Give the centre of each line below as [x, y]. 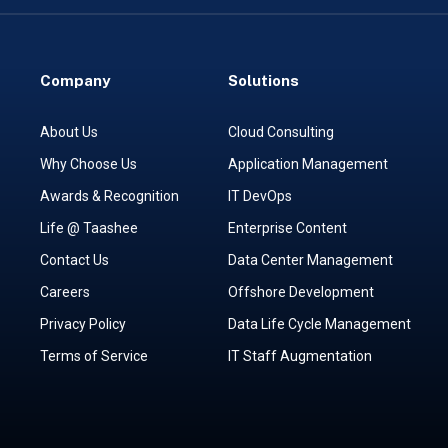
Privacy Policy [82, 324]
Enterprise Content [287, 228]
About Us [68, 132]
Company [74, 81]
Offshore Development [300, 292]
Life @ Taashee [88, 228]
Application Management [307, 164]
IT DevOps [259, 196]
